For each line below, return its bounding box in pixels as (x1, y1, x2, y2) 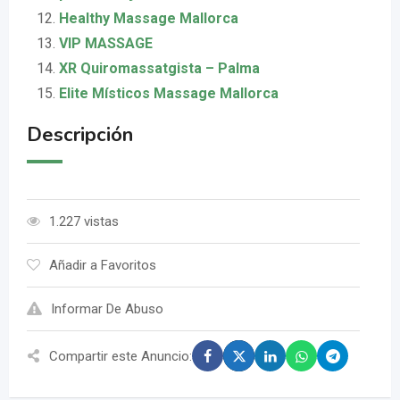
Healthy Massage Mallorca (59, 10, 238, 28)
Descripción (27, 121, 133, 149)
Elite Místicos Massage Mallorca (59, 85, 279, 103)
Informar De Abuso (51, 301, 163, 318)
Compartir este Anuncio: (49, 347, 192, 364)
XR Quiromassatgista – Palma (59, 60, 260, 78)
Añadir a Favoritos (49, 257, 156, 274)
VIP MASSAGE (59, 35, 153, 53)
